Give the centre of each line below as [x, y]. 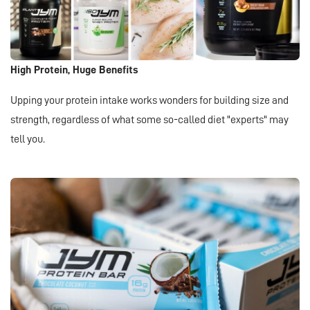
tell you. [28, 139]
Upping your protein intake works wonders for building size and [149, 101]
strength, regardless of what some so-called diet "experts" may [149, 120]
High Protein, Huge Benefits [74, 70]
